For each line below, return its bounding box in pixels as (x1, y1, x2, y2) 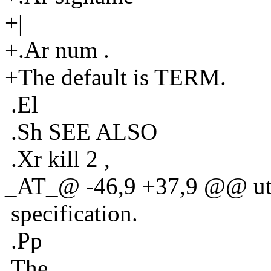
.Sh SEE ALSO (5, 118, 157, 145)
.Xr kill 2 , (5, 145, 110, 172)
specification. (5, 200, 138, 226)
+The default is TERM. (5, 64, 226, 90)
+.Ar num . (5, 36, 109, 63)
